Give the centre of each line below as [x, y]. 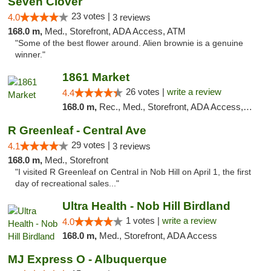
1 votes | [144, 220]
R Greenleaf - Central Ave [77, 130]
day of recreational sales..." [67, 184]
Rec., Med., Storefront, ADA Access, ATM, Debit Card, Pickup [171, 107]
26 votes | [146, 92]
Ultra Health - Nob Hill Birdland [146, 206]
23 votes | [92, 16]
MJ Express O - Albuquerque [87, 259]
